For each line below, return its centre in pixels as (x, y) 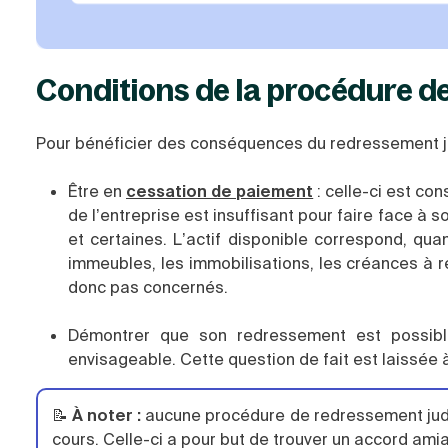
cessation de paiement (220, 192)
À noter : (105, 416)
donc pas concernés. (148, 288)
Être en (97, 192)
